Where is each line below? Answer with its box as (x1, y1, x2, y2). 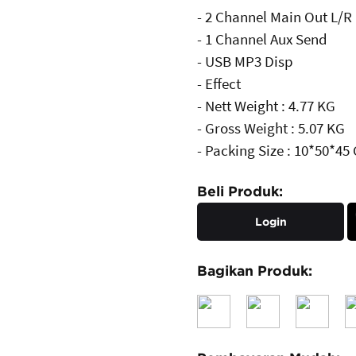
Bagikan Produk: (197, 262, 312, 279)
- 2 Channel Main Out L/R (197, 7, 352, 26)
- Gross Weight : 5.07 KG (197, 118, 345, 137)
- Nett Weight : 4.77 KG (197, 96, 335, 115)
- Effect (197, 74, 241, 93)
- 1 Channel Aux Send (197, 29, 327, 48)
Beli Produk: (197, 183, 283, 199)
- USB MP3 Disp (197, 52, 293, 71)
